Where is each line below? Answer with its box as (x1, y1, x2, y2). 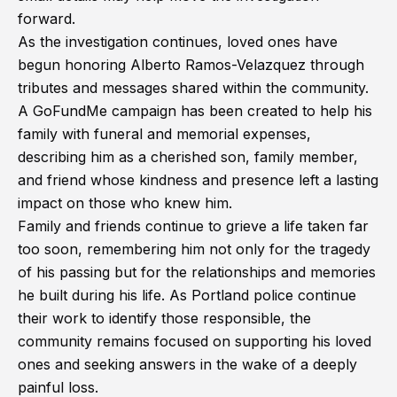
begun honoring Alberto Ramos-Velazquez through (18, 56, 364, 74)
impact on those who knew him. (18, 194, 232, 212)
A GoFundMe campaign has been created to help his (18, 102, 372, 120)
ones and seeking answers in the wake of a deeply (18, 355, 357, 373)
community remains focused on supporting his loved (18, 332, 371, 350)
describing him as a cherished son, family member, (18, 148, 358, 166)
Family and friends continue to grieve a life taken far (18, 217, 369, 235)
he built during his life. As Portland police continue (18, 286, 356, 304)
